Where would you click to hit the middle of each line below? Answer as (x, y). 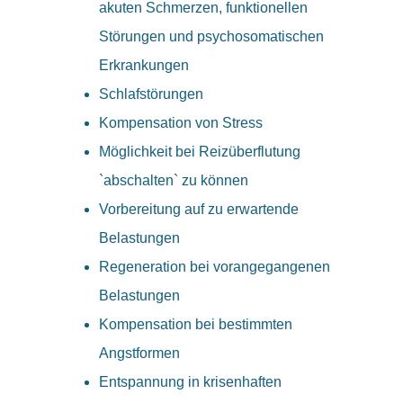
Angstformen (139, 353)
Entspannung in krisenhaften (190, 382)
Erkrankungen (144, 65)
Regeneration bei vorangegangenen (215, 267)
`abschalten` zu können (174, 180)
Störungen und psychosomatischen (211, 36)
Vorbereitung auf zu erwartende (199, 209)
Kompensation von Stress (181, 123)
